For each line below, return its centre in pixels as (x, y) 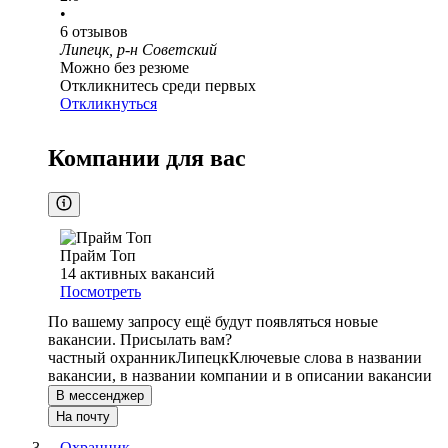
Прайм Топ (98, 256)
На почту (83, 417)
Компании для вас (147, 158)
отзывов (100, 32)
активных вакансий (147, 274)
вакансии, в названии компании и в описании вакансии (240, 376)
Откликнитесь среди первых (158, 86)
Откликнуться (108, 104)
